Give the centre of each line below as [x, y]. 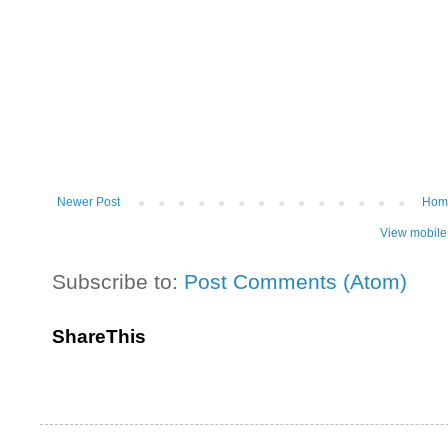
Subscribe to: [118, 281]
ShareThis [99, 336]
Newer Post [88, 201]
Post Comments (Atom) [295, 281]
